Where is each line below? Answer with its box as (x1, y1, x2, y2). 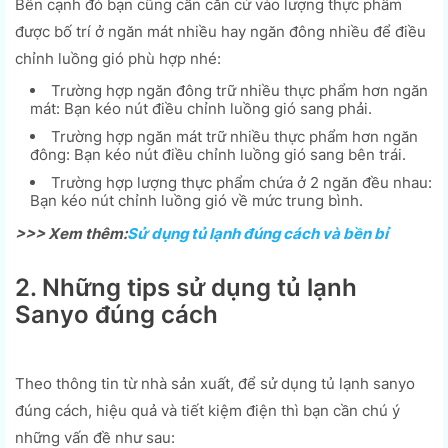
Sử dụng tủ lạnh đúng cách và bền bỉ (127, 223, 388, 243)
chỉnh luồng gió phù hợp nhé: (15, 48, 221, 68)
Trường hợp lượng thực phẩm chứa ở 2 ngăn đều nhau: (51, 172, 432, 192)
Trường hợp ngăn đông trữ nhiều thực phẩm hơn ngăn (51, 80, 428, 100)
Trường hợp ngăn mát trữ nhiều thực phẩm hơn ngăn (51, 126, 418, 146)
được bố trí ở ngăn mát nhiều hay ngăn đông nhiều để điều (15, 21, 426, 41)
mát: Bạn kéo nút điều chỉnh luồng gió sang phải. (30, 98, 372, 118)
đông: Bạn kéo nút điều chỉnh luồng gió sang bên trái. (30, 144, 406, 164)
